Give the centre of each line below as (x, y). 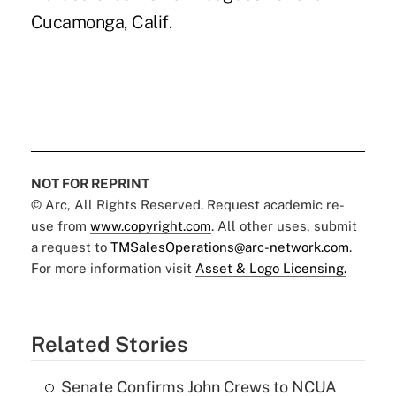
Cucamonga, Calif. (101, 22)
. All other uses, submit (284, 225)
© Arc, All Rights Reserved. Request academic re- (187, 204)
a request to (70, 247)
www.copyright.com (150, 225)
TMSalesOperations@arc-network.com (229, 247)
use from (60, 225)
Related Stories (109, 343)
